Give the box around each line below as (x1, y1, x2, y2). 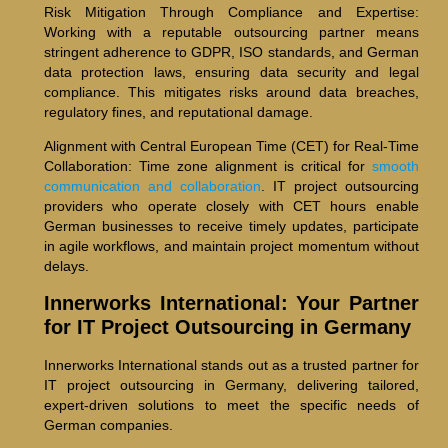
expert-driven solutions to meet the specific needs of (43, 396, 419, 413)
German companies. (43, 416, 173, 433)
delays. (43, 258, 89, 275)
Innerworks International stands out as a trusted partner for (43, 356, 419, 373)
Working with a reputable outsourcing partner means (43, 24, 419, 41)
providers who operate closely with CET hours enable (43, 198, 419, 215)
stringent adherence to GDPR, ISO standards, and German (43, 44, 419, 61)
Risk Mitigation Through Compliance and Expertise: (43, 4, 419, 21)
